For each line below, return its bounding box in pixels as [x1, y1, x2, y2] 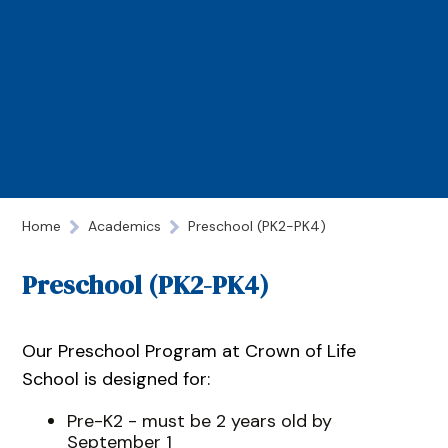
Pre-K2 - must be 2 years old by [66, 408, 332, 433]
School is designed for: [22, 366, 211, 391]
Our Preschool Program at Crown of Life [22, 338, 357, 363]
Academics [88, 217, 162, 236]
